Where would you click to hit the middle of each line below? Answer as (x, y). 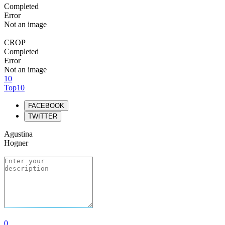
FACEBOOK (46, 106)
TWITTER (43, 116)
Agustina (18, 134)
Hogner (16, 143)
